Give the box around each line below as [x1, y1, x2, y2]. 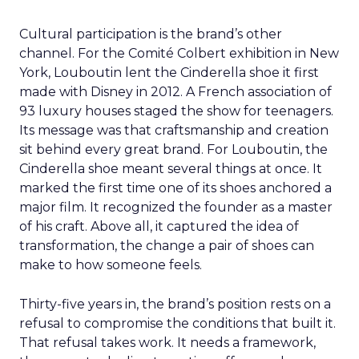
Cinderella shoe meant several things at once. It [19, 161, 322, 176]
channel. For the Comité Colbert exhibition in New [19, 46, 339, 61]
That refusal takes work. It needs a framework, [19, 335, 316, 350]
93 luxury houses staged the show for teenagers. [19, 103, 333, 119]
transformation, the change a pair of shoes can [19, 238, 314, 253]
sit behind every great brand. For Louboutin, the [19, 142, 328, 157]
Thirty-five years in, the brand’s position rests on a [19, 296, 331, 312]
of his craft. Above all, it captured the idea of [19, 219, 299, 234]
